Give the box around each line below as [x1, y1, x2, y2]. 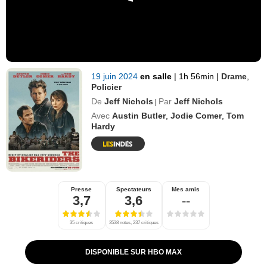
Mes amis [172, 185, 200, 193]
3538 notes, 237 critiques [108, 219, 159, 225]
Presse [71, 185, 92, 193]
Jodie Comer [170, 110, 222, 120]
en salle [140, 71, 175, 81]
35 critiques [70, 219, 93, 225]
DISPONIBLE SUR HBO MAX [85, 247, 182, 256]
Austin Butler [112, 110, 166, 120]
